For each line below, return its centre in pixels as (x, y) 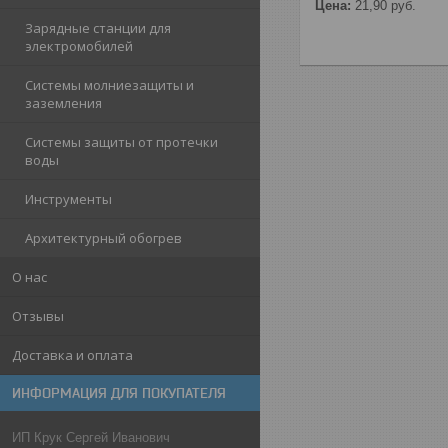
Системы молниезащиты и (109, 85)
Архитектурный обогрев (103, 238)
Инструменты (68, 199)
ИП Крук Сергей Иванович (91, 437)
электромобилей (79, 46)
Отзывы (38, 316)
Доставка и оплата (72, 355)
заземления (63, 103)
